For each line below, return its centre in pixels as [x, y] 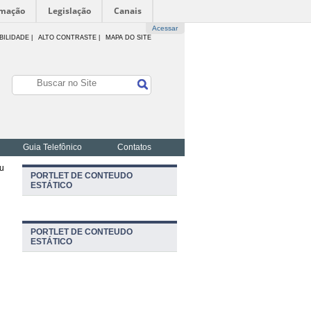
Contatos [134, 147]
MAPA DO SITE [128, 37]
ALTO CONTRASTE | [70, 37]
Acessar [165, 28]
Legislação [69, 11]
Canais [128, 11]
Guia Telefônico [52, 147]
